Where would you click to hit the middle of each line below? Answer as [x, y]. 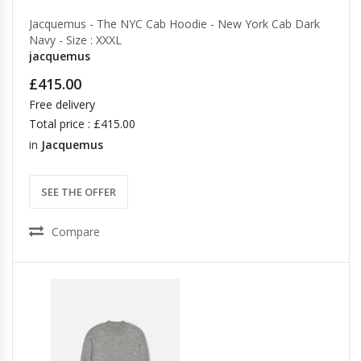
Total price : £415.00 [82, 124]
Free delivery [62, 104]
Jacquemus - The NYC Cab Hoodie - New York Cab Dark [174, 24]
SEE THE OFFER [79, 192]
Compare [76, 232]
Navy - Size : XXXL [75, 40]
